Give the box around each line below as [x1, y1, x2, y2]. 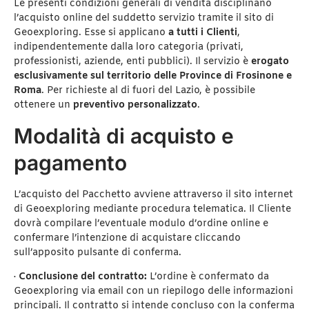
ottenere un [14, 99, 73, 112]
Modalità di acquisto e [14, 123, 234, 148]
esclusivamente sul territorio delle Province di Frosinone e [14, 70, 292, 83]
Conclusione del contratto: [19, 270, 147, 284]
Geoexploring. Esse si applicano [14, 26, 168, 40]
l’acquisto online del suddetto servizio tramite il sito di [14, 12, 274, 26]
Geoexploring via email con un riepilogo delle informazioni [14, 285, 293, 299]
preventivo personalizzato [73, 99, 197, 112]
